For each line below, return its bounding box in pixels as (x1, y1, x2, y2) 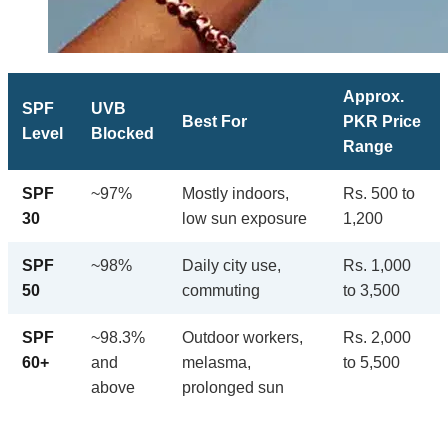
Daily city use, (182, 257, 281, 275)
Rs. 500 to (343, 185, 415, 203)
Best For (182, 113, 247, 131)
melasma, (182, 354, 251, 372)
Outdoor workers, (182, 329, 303, 347)
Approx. (343, 88, 404, 106)
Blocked (91, 125, 154, 143)
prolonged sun (182, 379, 284, 397)
